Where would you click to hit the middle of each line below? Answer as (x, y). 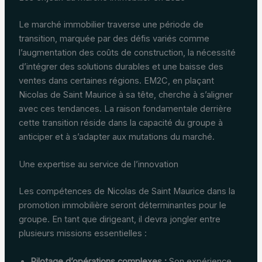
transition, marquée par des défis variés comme (114, 39)
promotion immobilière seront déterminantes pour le (122, 206)
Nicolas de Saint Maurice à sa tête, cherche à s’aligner (125, 95)
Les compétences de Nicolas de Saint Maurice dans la (127, 192)
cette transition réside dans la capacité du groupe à (120, 123)
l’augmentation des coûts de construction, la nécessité (127, 53)
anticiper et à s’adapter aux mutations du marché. (116, 137)
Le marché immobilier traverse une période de (111, 25)
